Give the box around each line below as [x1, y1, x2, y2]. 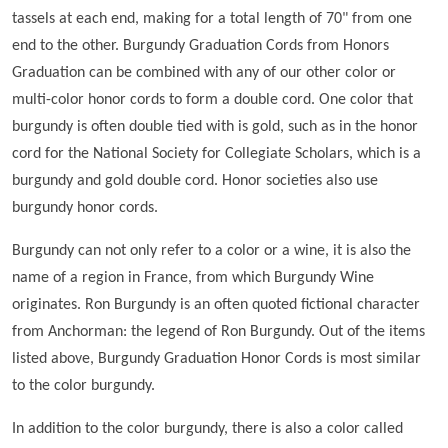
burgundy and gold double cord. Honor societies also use [12, 172, 378, 189]
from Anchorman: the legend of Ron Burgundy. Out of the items [12, 323, 425, 340]
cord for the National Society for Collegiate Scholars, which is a [12, 145, 421, 162]
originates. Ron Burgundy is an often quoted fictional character [12, 296, 420, 313]
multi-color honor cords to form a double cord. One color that [12, 91, 413, 108]
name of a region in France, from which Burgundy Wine [12, 269, 374, 286]
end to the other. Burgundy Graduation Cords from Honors [12, 37, 389, 54]
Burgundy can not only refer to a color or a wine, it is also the [12, 242, 411, 259]
